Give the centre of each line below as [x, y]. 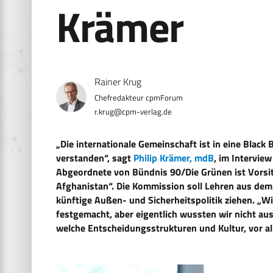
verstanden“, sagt [95, 158]
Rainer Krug [118, 82]
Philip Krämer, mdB [174, 158]
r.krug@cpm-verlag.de [133, 111]
